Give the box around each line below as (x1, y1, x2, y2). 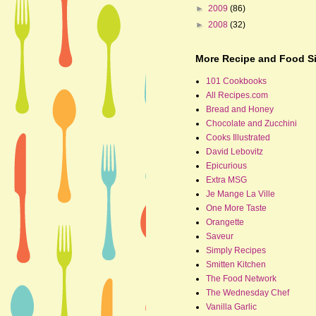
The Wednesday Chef (206, 287, 289, 298)
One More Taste (206, 202, 267, 213)
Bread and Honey (206, 104, 274, 114)
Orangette (206, 217, 244, 227)
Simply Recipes (206, 245, 266, 255)
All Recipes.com (206, 90, 268, 100)
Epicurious (206, 160, 247, 171)
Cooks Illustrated (206, 132, 270, 142)
